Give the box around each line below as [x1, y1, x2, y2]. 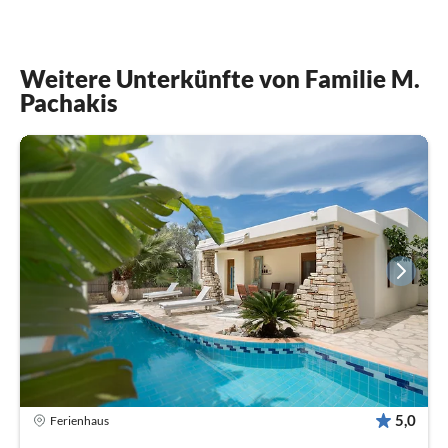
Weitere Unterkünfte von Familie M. [20, 63, 420, 93]
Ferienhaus [50, 412, 109, 428]
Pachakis [20, 87, 118, 117]
